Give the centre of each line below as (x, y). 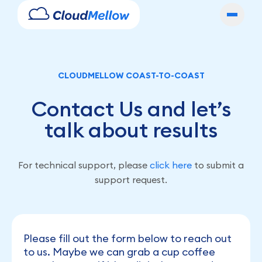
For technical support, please (84, 165)
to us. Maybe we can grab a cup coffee (119, 251)
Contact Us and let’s (131, 108)
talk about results (131, 130)
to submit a (218, 165)
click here (171, 165)
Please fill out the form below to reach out (127, 238)
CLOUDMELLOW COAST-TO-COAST (131, 75)
